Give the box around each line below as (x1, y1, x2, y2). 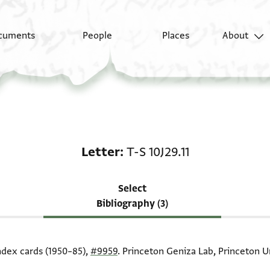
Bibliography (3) (96, 198, 168, 210)
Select (118, 183, 146, 195)
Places (162, 30, 189, 42)
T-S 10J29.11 (126, 143, 189, 160)
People (83, 30, 113, 42)
